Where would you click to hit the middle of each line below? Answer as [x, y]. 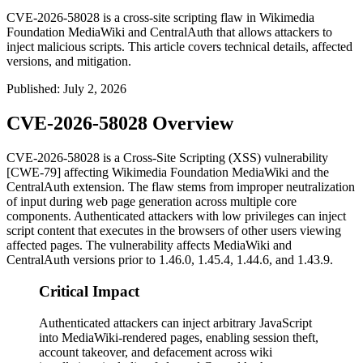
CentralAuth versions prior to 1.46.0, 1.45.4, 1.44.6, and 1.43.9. [170, 260]
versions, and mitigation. [69, 62]
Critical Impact [89, 291]
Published [32, 89]
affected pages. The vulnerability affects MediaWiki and [149, 246]
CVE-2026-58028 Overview [120, 124]
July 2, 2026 [95, 89]
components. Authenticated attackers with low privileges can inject [176, 216]
